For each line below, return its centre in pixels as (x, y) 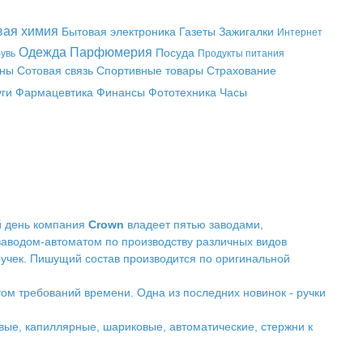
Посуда (175, 53)
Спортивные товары (149, 70)
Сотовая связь (55, 70)
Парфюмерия (111, 52)
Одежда (43, 52)
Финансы (120, 92)
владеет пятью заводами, (194, 224)
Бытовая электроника (118, 32)
